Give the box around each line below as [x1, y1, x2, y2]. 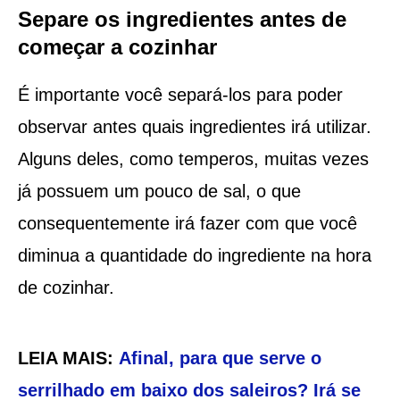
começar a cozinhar [17, 34, 217, 59]
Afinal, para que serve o [118, 347, 321, 368]
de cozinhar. [17, 277, 114, 297]
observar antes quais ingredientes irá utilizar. [17, 116, 371, 137]
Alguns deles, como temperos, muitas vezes [17, 148, 369, 169]
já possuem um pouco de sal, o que [17, 180, 301, 201]
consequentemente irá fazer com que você [17, 212, 357, 233]
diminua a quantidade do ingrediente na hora [17, 245, 371, 265]
